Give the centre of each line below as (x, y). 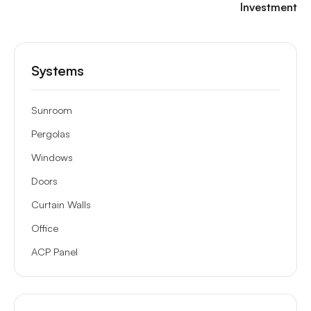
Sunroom (52, 110)
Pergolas (51, 133)
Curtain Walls (61, 204)
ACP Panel (54, 251)
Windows (52, 157)
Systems (58, 70)
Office (45, 228)
